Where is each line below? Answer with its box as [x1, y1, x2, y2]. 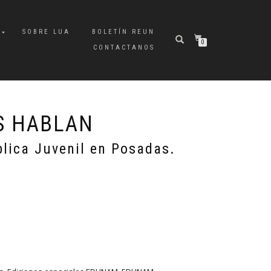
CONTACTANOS [93, 44, 155, 51]
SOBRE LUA [22, 28, 70, 36]
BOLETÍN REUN [92, 28, 155, 36]
